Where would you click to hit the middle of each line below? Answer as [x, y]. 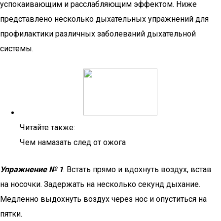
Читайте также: [47, 128]
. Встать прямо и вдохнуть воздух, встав [137, 169]
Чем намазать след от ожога [73, 142]
